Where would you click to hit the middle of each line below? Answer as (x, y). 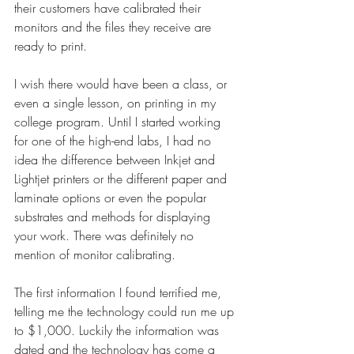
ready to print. (51, 46)
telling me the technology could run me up (126, 311)
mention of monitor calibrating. (95, 254)
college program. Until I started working (119, 122)
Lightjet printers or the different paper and (122, 179)
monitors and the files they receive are (115, 27)
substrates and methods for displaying (114, 217)
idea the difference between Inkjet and (117, 160)
